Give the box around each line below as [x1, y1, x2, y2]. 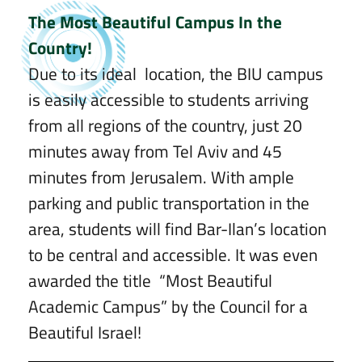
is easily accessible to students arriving [28, 86, 309, 112]
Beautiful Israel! [28, 318, 141, 345]
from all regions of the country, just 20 [28, 112, 302, 138]
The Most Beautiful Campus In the [28, 8, 282, 35]
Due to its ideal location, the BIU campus [28, 60, 323, 86]
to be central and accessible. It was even [28, 241, 318, 267]
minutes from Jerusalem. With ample [28, 163, 294, 190]
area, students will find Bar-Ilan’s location [28, 215, 326, 242]
